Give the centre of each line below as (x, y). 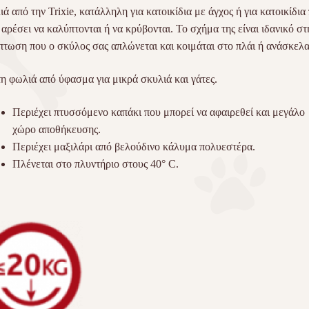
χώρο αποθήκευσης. (56, 129)
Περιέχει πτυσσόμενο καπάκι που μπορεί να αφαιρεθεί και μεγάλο (158, 112)
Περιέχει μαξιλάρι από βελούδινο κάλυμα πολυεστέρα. (133, 146)
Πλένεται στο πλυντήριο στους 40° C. (95, 163)
